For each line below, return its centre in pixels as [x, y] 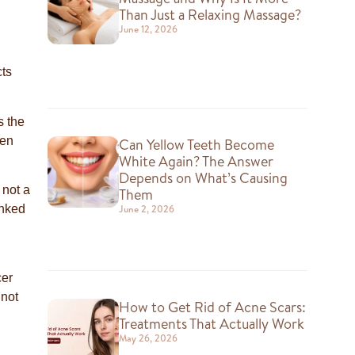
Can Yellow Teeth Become [196, 144]
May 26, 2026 [148, 338]
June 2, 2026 [146, 208]
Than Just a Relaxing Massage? [210, 15]
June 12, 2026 [148, 29]
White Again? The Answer [196, 161]
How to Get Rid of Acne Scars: [212, 307]
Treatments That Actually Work [211, 323]
